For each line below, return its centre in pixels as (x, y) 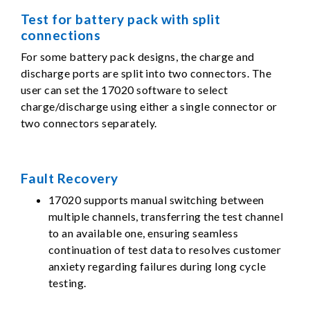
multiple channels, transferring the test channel (166, 216)
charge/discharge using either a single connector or (149, 106)
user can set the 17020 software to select (125, 90)
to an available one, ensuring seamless (144, 233)
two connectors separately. (89, 123)
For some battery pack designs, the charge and (138, 56)
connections (61, 35)
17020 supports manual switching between (156, 200)
